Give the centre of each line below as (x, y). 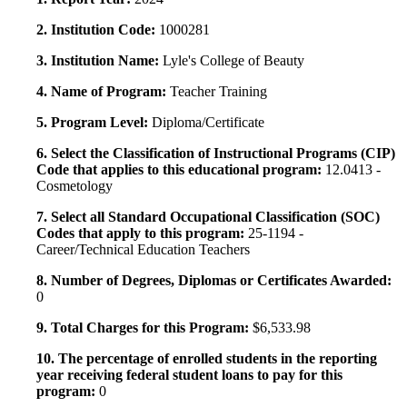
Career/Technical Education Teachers (143, 250)
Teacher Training (218, 92)
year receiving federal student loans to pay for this (189, 375)
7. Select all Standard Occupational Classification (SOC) (208, 217)
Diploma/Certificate (208, 123)
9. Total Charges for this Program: (144, 328)
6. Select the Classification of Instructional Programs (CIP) (216, 154)
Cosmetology (74, 186)
